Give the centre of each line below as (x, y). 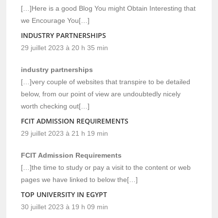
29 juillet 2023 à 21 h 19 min (65, 133)
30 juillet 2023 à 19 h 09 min (65, 207)
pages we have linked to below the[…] (80, 179)
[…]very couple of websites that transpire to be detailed (106, 82)
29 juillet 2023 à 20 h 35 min (65, 47)
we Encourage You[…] (55, 20)
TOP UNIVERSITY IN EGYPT (64, 194)
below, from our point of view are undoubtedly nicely (101, 94)
